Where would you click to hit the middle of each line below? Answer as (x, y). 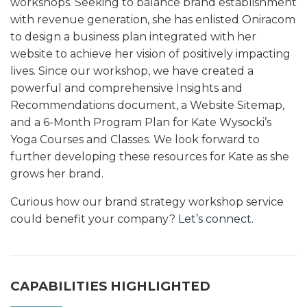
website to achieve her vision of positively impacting (150, 53)
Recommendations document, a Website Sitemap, (147, 105)
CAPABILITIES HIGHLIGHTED (110, 286)
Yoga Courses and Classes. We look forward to (135, 139)
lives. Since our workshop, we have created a (132, 71)
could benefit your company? (94, 219)
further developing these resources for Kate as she (150, 156)
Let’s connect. (216, 219)
